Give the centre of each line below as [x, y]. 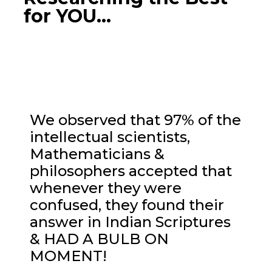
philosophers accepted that [131, 171]
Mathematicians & [97, 154]
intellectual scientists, [110, 137]
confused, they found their [127, 205]
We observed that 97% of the [135, 120]
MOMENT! [68, 256]
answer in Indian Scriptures [130, 222]
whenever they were [106, 188]
